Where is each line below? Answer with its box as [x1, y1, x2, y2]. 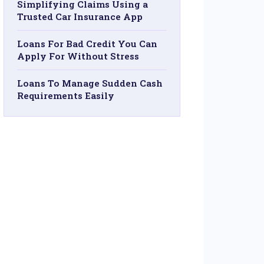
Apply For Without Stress [17, 50, 139, 62]
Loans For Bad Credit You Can [17, 38, 157, 49]
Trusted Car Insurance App [17, 11, 143, 22]
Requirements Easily [17, 90, 114, 101]
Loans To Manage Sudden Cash [17, 77, 163, 89]
